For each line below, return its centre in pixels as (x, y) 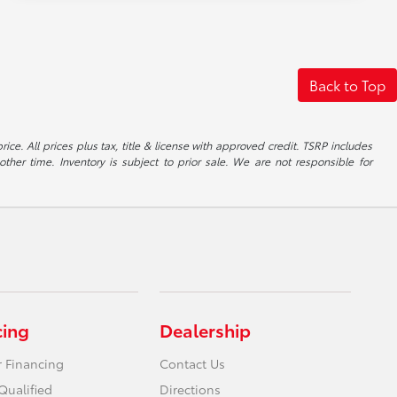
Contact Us (193, 363)
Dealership (206, 329)
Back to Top (347, 84)
